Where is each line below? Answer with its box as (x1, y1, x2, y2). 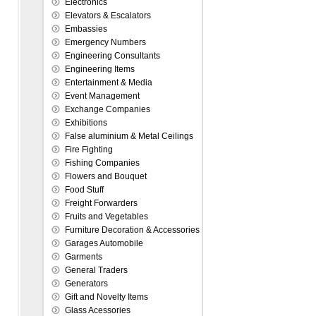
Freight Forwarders (65, 198, 138, 208)
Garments (65, 252, 102, 262)
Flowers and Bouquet (65, 171, 147, 181)
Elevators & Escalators (65, 11, 151, 20)
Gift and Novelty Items (65, 292, 148, 302)
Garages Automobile (65, 238, 143, 248)
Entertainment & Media (65, 78, 152, 87)
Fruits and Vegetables (65, 212, 148, 221)
